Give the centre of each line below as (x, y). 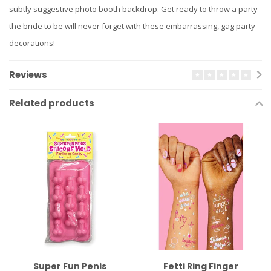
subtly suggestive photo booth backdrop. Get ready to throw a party (133, 9)
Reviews (28, 75)
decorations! (32, 43)
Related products (52, 103)
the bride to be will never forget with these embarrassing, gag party (132, 26)
